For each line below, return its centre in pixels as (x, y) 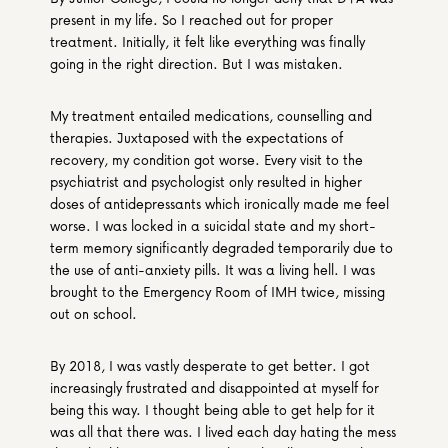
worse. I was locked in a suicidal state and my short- (213, 225)
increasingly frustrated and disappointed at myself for (214, 387)
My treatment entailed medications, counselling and (211, 115)
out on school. (93, 313)
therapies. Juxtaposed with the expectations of (196, 137)
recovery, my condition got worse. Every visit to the (206, 159)
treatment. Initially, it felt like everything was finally (207, 41)
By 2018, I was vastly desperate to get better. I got (210, 365)
